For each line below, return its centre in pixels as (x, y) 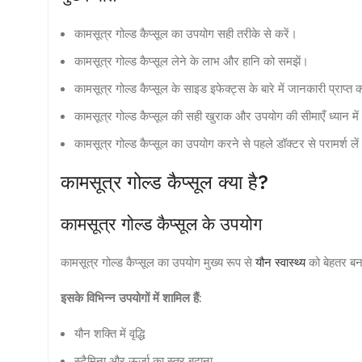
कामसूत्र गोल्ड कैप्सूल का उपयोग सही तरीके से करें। (186, 33)
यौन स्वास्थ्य (280, 261)
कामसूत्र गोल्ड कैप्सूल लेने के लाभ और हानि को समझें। (192, 60)
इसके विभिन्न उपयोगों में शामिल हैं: (131, 297)
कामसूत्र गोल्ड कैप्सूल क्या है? (164, 181)
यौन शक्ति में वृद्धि (109, 333)
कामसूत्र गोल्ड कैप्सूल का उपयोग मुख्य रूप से (158, 261)
